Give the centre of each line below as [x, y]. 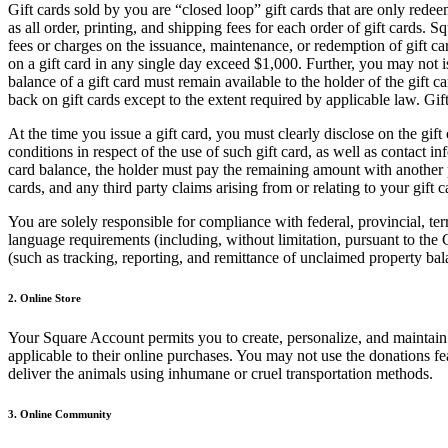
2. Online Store [44, 297]
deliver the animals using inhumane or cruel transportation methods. [220, 373]
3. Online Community [60, 413]
